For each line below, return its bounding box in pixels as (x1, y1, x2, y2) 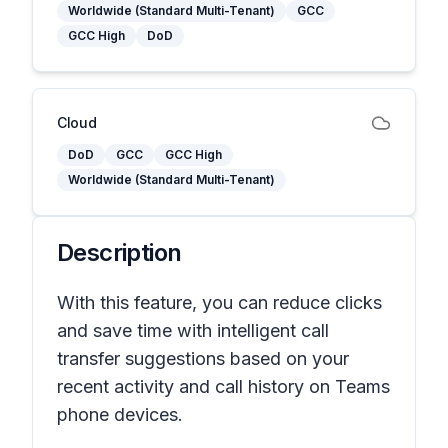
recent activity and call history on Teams (57, 376, 390, 397)
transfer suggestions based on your (57, 348, 349, 369)
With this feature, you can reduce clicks (57, 292, 382, 313)
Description (57, 238, 182, 267)
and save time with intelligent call (57, 320, 329, 341)
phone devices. (57, 404, 183, 425)
